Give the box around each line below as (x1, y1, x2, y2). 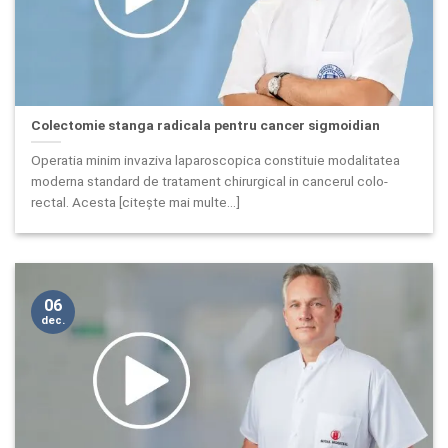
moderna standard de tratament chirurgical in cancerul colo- (31, 172, 389, 189)
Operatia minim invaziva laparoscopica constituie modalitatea (31, 151, 401, 168)
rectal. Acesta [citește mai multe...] (31, 193, 241, 210)
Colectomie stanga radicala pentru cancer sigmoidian (31, 117, 381, 134)
